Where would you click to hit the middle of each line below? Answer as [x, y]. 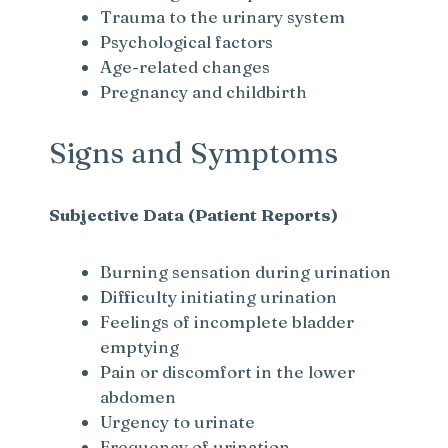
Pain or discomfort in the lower [228, 372]
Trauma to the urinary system [223, 17]
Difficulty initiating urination [219, 297]
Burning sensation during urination [246, 272]
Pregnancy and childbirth [204, 92]
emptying [140, 347]
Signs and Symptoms [194, 153]
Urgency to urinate [178, 422]
